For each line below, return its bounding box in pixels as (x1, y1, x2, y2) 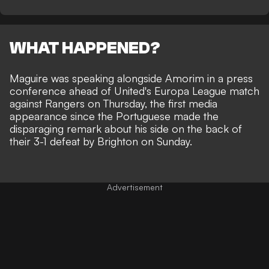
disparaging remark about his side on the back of (10, 122, 242, 136)
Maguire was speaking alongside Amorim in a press (10, 71, 253, 85)
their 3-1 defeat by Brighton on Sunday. (10, 134, 192, 148)
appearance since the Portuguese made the (10, 109, 219, 123)
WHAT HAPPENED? (10, 38, 160, 58)
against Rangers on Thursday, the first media (10, 97, 217, 110)
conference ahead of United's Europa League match (10, 84, 259, 98)
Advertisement (106, 182, 163, 193)
